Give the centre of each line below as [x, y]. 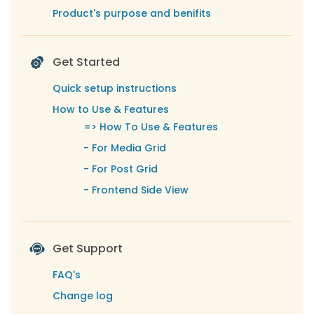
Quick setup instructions [115, 88]
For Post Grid [125, 169]
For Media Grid [129, 148]
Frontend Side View [140, 190]
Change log [83, 296]
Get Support [88, 248]
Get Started [86, 62]
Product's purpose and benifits [132, 13]
